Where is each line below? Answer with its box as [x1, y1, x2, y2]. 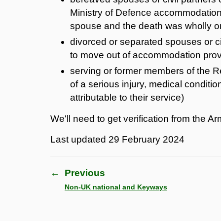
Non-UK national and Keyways [65, 183, 167, 191]
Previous [65, 167, 105, 178]
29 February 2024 [109, 134, 184, 145]
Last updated [50, 134, 109, 145]
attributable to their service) [70, 92, 184, 103]
